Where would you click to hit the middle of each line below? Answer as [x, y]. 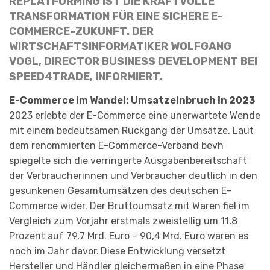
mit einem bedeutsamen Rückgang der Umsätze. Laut [131, 130]
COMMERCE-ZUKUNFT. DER [81, 32]
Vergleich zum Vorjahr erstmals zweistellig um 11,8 [123, 221]
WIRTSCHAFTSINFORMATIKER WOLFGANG [120, 47]
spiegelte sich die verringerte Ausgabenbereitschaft [128, 160]
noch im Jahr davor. [54, 251]
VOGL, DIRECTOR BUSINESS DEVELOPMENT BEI [133, 62]
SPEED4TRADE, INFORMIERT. [86, 77]
